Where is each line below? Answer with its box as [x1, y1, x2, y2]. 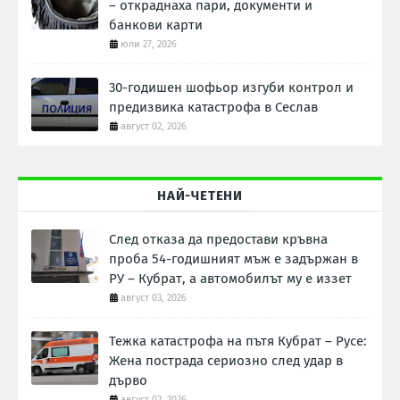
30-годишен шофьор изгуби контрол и [109, 79, 354, 96]
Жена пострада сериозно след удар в [109, 353, 343, 370]
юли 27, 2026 [121, 38, 177, 51]
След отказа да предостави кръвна [109, 231, 328, 248]
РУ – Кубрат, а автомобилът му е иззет [109, 271, 352, 287]
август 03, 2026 [121, 292, 187, 304]
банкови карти [109, 17, 203, 34]
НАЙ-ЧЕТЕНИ [157, 187, 243, 204]
